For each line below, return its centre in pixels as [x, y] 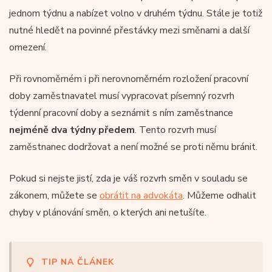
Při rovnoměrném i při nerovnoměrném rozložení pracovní [129, 79]
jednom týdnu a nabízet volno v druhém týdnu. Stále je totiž [136, 13]
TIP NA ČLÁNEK [78, 262]
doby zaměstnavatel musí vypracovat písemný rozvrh [122, 96]
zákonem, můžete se [54, 195]
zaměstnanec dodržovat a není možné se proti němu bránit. [133, 147]
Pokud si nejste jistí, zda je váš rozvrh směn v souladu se [128, 178]
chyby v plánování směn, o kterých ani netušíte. [108, 212]
